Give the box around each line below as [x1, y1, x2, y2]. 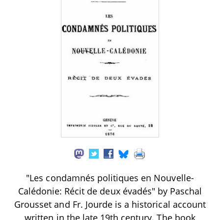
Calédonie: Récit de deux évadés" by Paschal [18, 185, 202, 197]
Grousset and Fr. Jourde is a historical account [14, 198, 206, 211]
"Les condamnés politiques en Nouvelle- [26, 172, 194, 184]
